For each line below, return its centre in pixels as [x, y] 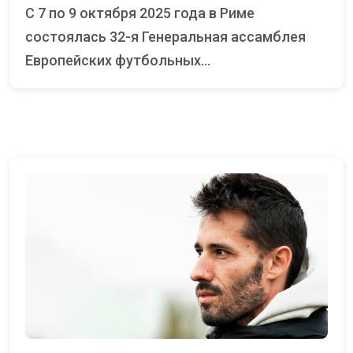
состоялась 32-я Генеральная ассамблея [165, 37]
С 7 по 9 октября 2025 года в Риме [30, 13]
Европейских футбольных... [118, 61]
